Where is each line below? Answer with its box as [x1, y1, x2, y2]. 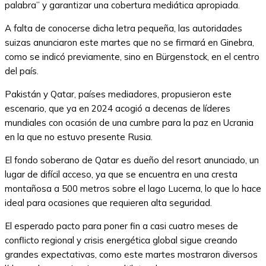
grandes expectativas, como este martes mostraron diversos [5, 249, 258, 261]
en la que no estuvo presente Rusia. [5, 131, 153, 143]
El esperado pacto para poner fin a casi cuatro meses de [5, 220, 238, 232]
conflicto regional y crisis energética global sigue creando [5, 235, 237, 246]
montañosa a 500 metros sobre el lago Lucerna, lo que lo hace [5, 183, 261, 195]
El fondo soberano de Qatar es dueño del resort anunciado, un [5, 154, 259, 166]
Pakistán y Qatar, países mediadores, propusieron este [5, 88, 232, 100]
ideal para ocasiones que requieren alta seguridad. [5, 197, 212, 209]
